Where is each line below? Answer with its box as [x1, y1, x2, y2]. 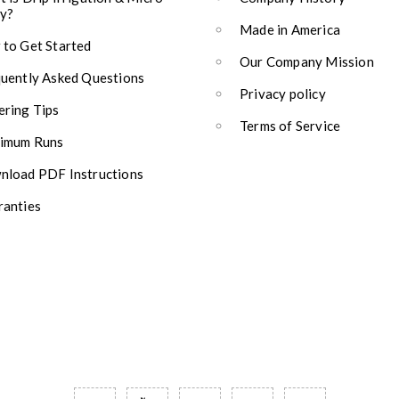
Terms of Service [240, 118, 341, 134]
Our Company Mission [240, 53, 374, 69]
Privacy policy [240, 85, 326, 102]
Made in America [240, 21, 340, 37]
